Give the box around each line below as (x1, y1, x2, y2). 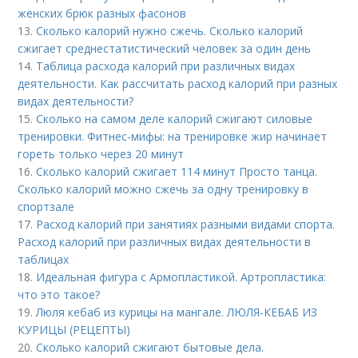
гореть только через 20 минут (18, 145, 185, 161)
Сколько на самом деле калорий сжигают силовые (36, 110, 313, 126)
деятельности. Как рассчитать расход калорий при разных (18, 75, 338, 91)
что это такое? (18, 286, 101, 302)
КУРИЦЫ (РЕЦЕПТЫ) (18, 321, 131, 337)
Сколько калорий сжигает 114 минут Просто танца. (36, 163, 318, 179)
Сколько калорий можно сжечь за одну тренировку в (18, 181, 309, 197)
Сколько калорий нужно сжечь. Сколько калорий (36, 22, 304, 38)
